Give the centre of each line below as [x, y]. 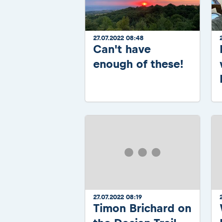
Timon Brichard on [142, 208]
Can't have [122, 49]
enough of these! [139, 64]
